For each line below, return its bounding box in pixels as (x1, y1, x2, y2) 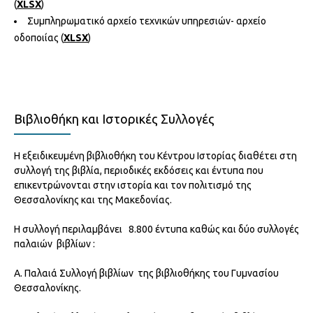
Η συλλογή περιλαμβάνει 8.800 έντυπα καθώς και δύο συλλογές (14, 223, 299, 235)
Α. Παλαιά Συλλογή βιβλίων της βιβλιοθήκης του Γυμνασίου (14, 267, 279, 279)
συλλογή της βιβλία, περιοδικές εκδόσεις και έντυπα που (14, 164, 263, 176)
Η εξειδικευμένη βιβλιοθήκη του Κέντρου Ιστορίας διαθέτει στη (14, 150, 297, 161)
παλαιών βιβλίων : (14, 238, 95, 249)
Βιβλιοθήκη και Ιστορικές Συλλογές (14, 111, 214, 126)
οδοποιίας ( (14, 31, 64, 43)
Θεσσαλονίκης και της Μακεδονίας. (14, 194, 172, 205)
